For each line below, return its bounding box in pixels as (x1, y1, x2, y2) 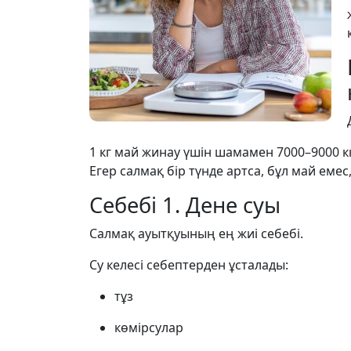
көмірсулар (114, 319, 183, 336)
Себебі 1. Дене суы (89, 190, 280, 219)
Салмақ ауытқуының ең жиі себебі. (89, 225, 303, 242)
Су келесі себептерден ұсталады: (89, 256, 288, 273)
